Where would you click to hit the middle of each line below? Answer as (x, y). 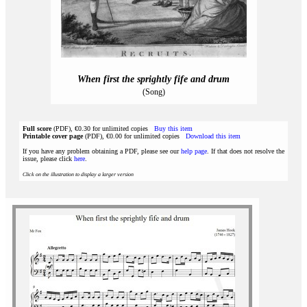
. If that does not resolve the (246, 151)
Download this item (213, 136)
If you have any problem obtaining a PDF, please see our (102, 151)
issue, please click (48, 159)
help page (194, 151)
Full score (37, 128)
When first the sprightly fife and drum (153, 79)
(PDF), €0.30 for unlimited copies (103, 128)
